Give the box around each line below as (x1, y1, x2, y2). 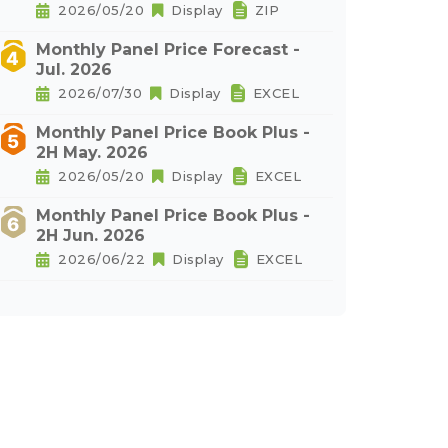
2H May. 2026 (36, 143, 148, 162)
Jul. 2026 (36, 60, 112, 79)
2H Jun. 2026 (36, 226, 145, 245)
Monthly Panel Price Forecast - (36, 40, 300, 59)
